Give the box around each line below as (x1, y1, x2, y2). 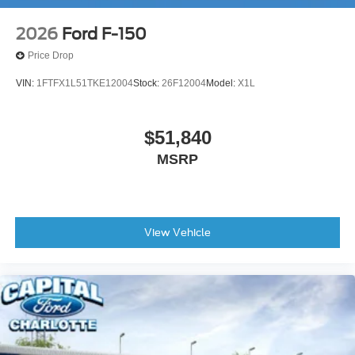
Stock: (133, 78, 162, 89)
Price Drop (28, 50, 74, 62)
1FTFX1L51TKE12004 (36, 78, 133, 89)
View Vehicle (144, 226, 211, 239)
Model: (206, 78, 238, 89)
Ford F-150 (62, 24, 147, 44)
